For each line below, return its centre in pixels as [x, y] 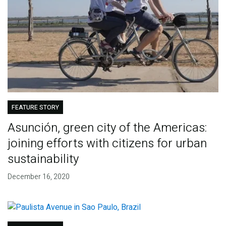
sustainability [43, 159]
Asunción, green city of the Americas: [107, 128]
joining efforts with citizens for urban [107, 144]
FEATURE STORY [35, 108]
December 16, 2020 [38, 177]
